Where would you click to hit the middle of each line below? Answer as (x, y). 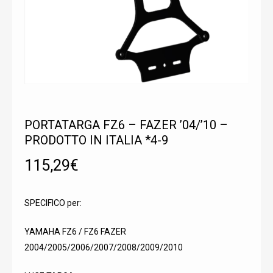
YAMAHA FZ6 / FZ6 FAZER (75, 232)
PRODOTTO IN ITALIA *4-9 (96, 140)
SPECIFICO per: (53, 203)
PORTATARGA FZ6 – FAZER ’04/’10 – (126, 125)
